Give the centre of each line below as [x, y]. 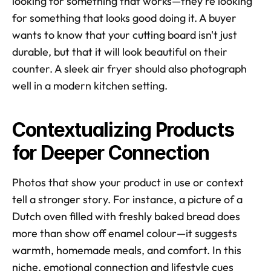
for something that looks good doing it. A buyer [124, 18]
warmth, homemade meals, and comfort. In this [127, 250]
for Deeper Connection [111, 152]
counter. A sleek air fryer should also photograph [129, 68]
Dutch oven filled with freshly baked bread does [126, 216]
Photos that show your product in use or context [128, 182]
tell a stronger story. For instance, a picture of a [127, 199]
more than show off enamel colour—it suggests [125, 233]
